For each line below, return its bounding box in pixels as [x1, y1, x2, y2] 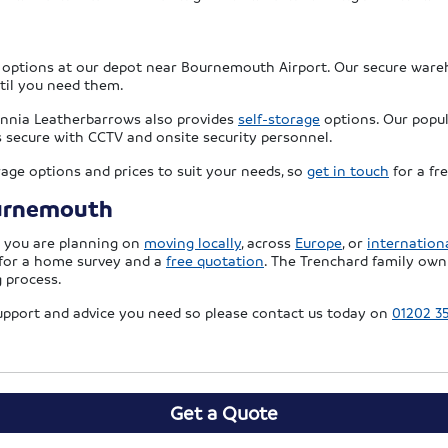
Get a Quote [170, 401, 278, 426]
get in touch [307, 161, 389, 180]
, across [241, 233, 295, 252]
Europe [295, 233, 342, 252]
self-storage [238, 109, 320, 128]
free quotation [166, 251, 264, 270]
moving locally [144, 233, 241, 252]
